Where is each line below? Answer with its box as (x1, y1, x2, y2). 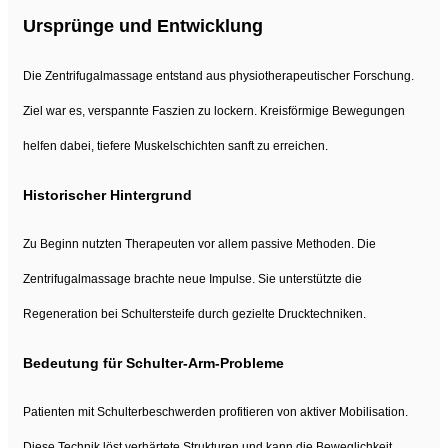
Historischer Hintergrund (23, 186, 192, 203)
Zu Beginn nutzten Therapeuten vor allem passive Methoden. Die (23, 236, 376, 251)
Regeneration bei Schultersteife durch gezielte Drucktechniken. (23, 306, 366, 321)
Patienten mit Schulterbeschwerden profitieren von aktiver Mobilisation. (23, 404, 408, 419)
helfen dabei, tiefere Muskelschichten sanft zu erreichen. (23, 138, 328, 153)
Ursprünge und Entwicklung (23, 15, 263, 36)
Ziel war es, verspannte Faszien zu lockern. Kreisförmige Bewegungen (23, 103, 405, 118)
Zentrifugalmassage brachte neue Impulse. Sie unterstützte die (23, 271, 362, 286)
